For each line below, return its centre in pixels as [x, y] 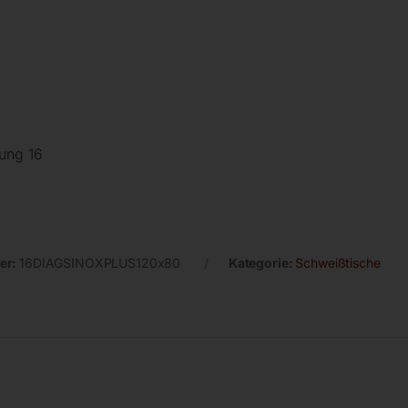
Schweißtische [338, 262]
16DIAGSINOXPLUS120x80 [100, 262]
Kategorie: [262, 262]
